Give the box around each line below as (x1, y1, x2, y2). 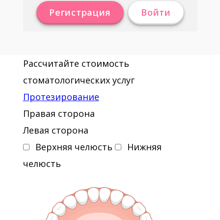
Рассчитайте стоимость (23, 57, 129, 69)
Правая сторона (23, 108, 95, 119)
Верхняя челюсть (35, 141, 112, 153)
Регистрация (49, 6, 111, 18)
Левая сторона (23, 124, 88, 136)
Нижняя (127, 141, 162, 153)
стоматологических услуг (23, 74, 135, 86)
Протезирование (23, 91, 99, 103)
